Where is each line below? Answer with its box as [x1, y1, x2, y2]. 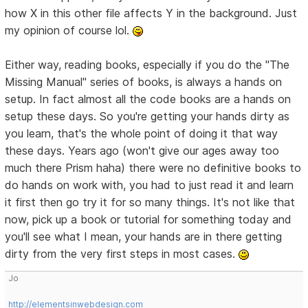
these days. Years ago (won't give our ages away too [5, 144, 280, 158]
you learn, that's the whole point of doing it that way [5, 126, 278, 141]
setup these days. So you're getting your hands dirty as [5, 109, 290, 124]
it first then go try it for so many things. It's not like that [5, 195, 296, 210]
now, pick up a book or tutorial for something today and [5, 212, 292, 227]
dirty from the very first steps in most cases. [5, 247, 239, 261]
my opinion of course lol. [5, 23, 133, 38]
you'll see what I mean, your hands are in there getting [5, 230, 283, 244]
